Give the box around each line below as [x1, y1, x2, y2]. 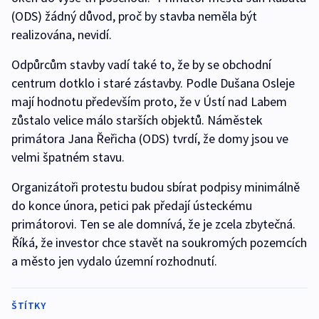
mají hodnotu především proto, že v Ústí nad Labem [11, 93, 287, 110]
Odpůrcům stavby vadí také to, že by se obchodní [11, 56, 271, 73]
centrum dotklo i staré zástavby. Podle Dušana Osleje [11, 74, 295, 91]
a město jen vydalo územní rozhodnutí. [11, 252, 217, 269]
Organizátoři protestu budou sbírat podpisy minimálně [11, 178, 300, 195]
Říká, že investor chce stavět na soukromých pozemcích [11, 234, 307, 251]
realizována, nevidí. [11, 26, 112, 43]
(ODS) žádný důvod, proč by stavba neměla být [11, 7, 257, 24]
